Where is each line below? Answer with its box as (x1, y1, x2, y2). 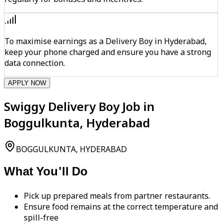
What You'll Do (4, 165, 88, 181)
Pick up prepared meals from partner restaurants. (24, 190, 210, 202)
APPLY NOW (8, 79, 46, 87)
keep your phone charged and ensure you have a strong (4, 46, 211, 57)
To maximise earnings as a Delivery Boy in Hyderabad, (4, 35, 207, 47)
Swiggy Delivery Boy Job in (4, 98, 155, 114)
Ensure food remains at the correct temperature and (24, 201, 218, 213)
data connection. (4, 57, 65, 68)
